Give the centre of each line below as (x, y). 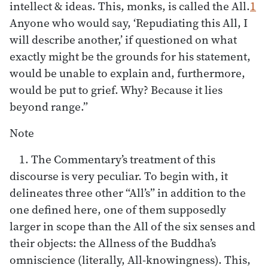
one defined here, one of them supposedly (118, 210)
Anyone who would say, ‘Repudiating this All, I (129, 23)
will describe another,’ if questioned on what (123, 40)
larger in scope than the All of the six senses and (133, 226)
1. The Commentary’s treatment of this (117, 159)
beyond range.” (49, 107)
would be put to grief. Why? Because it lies (116, 90)
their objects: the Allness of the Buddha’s (113, 243)
